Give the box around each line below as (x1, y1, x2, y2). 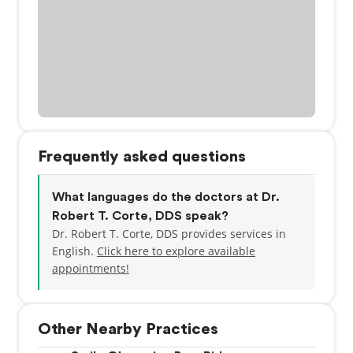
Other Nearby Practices (38, 321, 218, 337)
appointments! (52, 261, 129, 276)
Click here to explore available (97, 243, 255, 258)
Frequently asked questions (38, 149, 246, 165)
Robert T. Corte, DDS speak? (52, 210, 229, 222)
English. (52, 243, 97, 258)
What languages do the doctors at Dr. (52, 191, 280, 203)
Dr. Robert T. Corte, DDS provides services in (52, 226, 286, 241)
